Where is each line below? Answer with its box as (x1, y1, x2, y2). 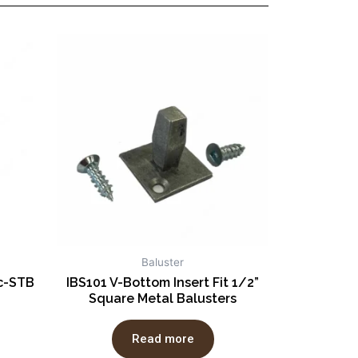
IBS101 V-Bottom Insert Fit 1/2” (66, 275, 259, 291)
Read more (131, 331, 194, 346)
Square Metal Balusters (89, 291, 237, 307)
